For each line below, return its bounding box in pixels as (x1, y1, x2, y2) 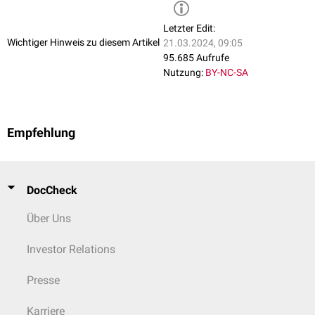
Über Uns (27, 212, 71, 225)
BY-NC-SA (205, 67, 248, 79)
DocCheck (27, 184, 77, 197)
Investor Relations (27, 243, 115, 256)
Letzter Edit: (163, 22, 215, 34)
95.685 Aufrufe (163, 52, 229, 64)
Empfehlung (7, 126, 75, 141)
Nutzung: (163, 67, 203, 79)
